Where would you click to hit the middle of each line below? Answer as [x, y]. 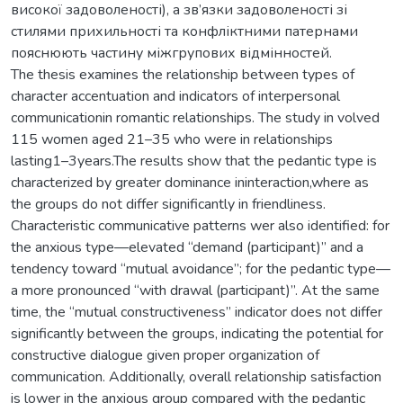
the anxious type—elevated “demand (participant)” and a [187, 247]
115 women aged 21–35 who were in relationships [172, 139]
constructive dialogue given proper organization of [165, 355]
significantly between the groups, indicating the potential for [197, 333]
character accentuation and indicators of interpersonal [175, 96]
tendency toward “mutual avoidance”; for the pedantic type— [201, 269]
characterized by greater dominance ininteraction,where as [190, 182]
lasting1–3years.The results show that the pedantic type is [194, 161]
